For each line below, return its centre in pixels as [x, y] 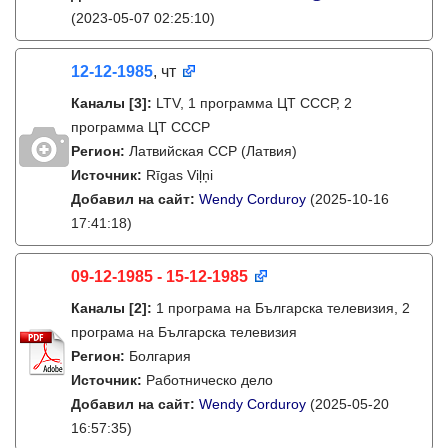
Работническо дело [209, 380]
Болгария [160, 356]
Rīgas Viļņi [179, 175]
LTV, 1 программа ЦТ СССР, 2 [254, 103]
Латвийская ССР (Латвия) [213, 151]
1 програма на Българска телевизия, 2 [283, 308]
